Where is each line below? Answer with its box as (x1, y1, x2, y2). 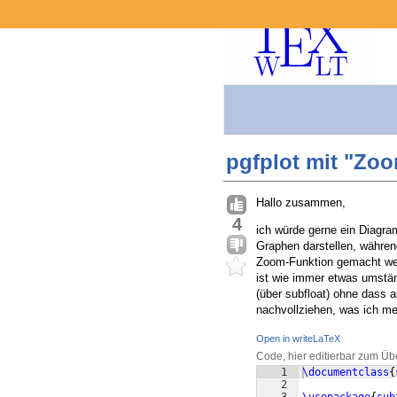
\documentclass (302, 366, 389, 379)
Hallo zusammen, (256, 196, 346, 210)
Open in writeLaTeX (256, 333, 340, 345)
